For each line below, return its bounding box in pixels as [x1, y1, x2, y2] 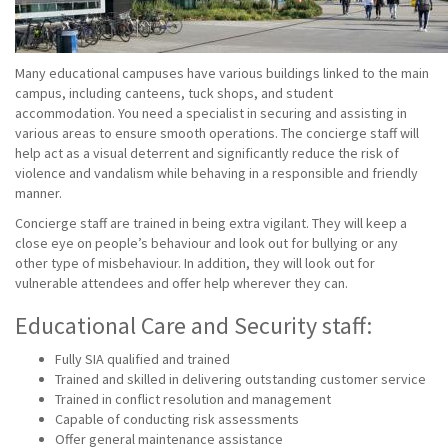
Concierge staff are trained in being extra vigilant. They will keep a [15, 214, 407, 232]
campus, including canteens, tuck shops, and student [15, 84, 333, 102]
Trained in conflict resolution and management [55, 390, 331, 408]
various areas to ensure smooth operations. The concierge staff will [15, 124, 419, 142]
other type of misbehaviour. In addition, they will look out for [15, 254, 375, 272]
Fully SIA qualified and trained [55, 350, 230, 368]
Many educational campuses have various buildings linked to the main [15, 64, 429, 82]
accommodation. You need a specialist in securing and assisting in [15, 104, 407, 122]
